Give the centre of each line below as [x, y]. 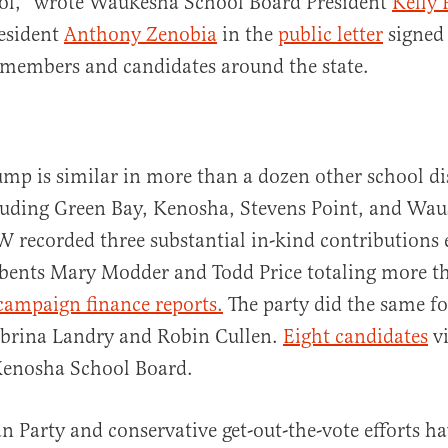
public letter [330, 34]
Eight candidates [355, 336]
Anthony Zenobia [140, 34]
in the [247, 34]
